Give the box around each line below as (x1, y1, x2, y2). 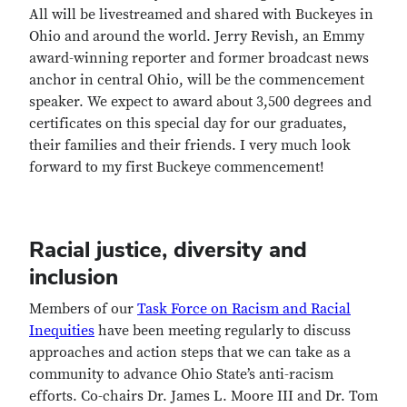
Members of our (29, 300, 137, 318)
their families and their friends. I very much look (29, 136, 351, 154)
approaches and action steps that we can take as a (29, 343, 351, 362)
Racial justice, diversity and (29, 235, 307, 263)
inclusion (29, 263, 118, 291)
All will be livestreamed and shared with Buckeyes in (29, 5, 373, 24)
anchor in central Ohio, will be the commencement (29, 71, 364, 89)
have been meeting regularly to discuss (94, 322, 351, 340)
